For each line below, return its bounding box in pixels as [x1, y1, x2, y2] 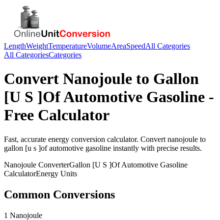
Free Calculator [4, 106, 110, 124]
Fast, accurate [4, 135, 48, 143]
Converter [36, 160, 69, 169]
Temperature [48, 42, 87, 50]
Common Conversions [4, 188, 115, 201]
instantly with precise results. [111, 143, 202, 152]
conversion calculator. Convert [69, 135, 167, 143]
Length [4, 42, 26, 50]
